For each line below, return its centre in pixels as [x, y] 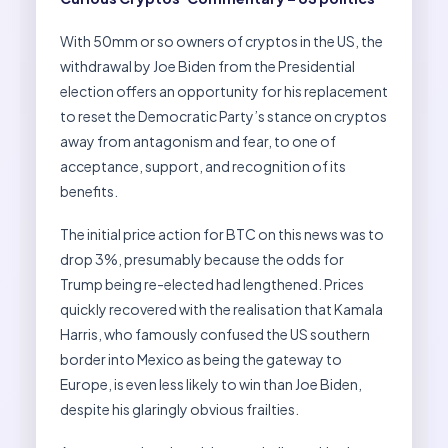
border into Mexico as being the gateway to [201, 358]
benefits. [89, 190]
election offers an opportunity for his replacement [224, 90]
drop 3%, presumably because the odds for [202, 258]
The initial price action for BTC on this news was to [222, 233]
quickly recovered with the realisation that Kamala [221, 308]
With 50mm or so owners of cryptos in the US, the [221, 40]
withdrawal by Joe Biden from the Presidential [207, 65]
